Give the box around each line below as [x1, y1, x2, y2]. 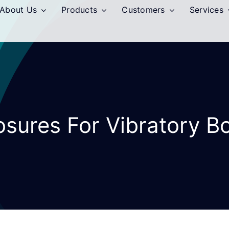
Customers [122, 5, 165, 15]
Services [189, 5, 223, 15]
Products [61, 5, 98, 15]
